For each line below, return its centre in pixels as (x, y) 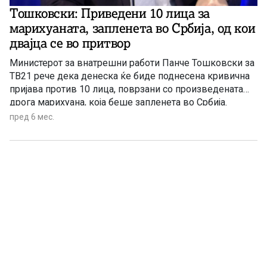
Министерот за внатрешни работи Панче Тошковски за (132, 63)
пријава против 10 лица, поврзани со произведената (126, 89)
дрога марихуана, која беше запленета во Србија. (118, 103)
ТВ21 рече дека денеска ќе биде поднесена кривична (130, 76)
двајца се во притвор (70, 44)
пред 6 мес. (32, 117)
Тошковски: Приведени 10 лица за (110, 14)
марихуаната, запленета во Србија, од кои (133, 29)
